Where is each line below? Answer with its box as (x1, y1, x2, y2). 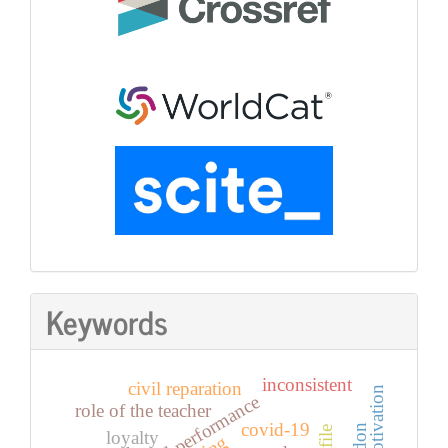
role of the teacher (75, 400, 213, 422)
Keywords (46, 295, 168, 348)
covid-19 (240, 419, 310, 441)
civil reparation (127, 377, 242, 399)
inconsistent (262, 374, 354, 396)
